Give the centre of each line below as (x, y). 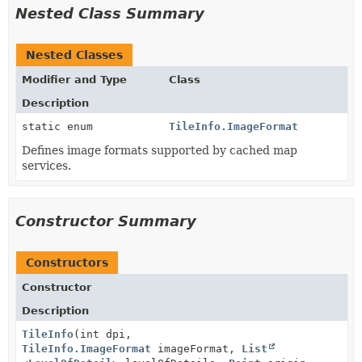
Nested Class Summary (110, 13)
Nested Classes (74, 55)
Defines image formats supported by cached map (160, 150)
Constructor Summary (106, 221)
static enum (61, 126)
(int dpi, (103, 334)
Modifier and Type (74, 79)
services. (46, 165)
